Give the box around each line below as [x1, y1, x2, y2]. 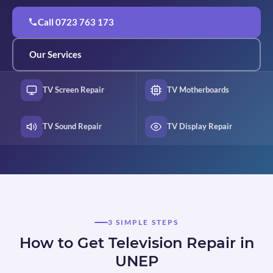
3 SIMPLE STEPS [107, 218, 179, 226]
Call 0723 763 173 [38, 16, 114, 27]
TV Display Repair [167, 121, 232, 131]
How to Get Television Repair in [19, 234, 254, 252]
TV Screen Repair [43, 85, 104, 94]
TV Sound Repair [43, 121, 102, 131]
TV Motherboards [167, 85, 229, 94]
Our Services [29, 48, 82, 60]
